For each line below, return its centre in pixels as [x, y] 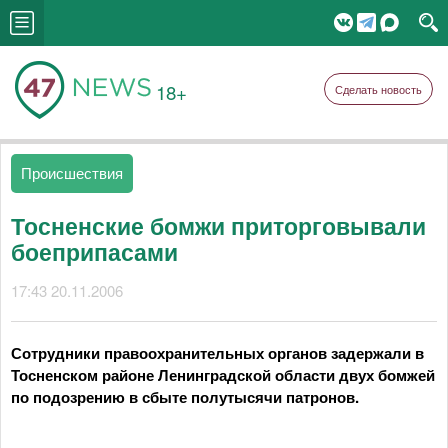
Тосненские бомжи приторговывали [218, 225]
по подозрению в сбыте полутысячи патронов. [185, 397]
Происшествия [72, 172]
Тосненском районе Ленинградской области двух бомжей [223, 375]
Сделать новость [378, 89]
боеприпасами [94, 251]
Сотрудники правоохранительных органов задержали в [217, 353]
